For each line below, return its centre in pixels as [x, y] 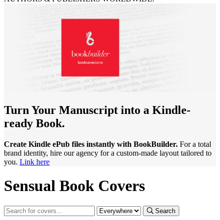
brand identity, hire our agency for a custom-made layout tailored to [108, 153]
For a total [194, 144]
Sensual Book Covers [74, 186]
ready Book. [34, 123]
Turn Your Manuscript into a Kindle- [97, 110]
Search [165, 211]
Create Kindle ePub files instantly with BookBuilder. [91, 144]
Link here [35, 162]
